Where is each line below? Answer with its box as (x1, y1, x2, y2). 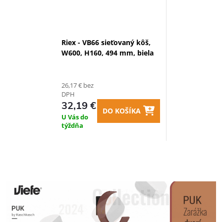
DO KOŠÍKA (103, 106, 141, 115)
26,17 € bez (61, 81, 94, 90)
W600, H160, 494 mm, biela (61, 48, 154, 57)
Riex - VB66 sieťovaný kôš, (61, 38, 151, 47)
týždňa (61, 121, 83, 130)
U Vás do (61, 112, 88, 121)
